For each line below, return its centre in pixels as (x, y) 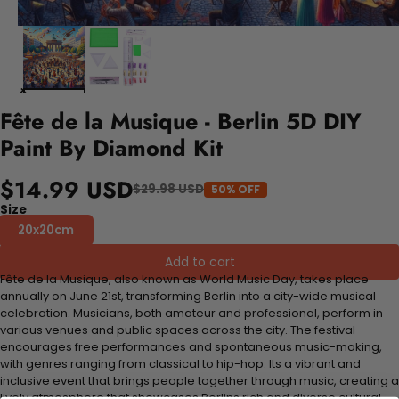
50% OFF (236, 189)
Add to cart (199, 261)
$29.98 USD (168, 190)
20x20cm (46, 230)
